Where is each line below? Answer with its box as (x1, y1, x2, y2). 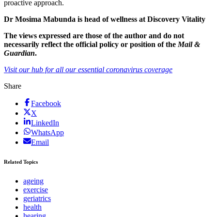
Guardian (4, 48, 35, 57)
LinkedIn (31, 118, 59, 127)
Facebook (31, 99, 61, 108)
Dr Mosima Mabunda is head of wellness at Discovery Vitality (4, 15, 205, 23)
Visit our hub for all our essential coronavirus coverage (4, 65, 172, 74)
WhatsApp (31, 128, 64, 137)
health (23, 202, 42, 211)
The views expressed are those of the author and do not (4, 31, 184, 40)
